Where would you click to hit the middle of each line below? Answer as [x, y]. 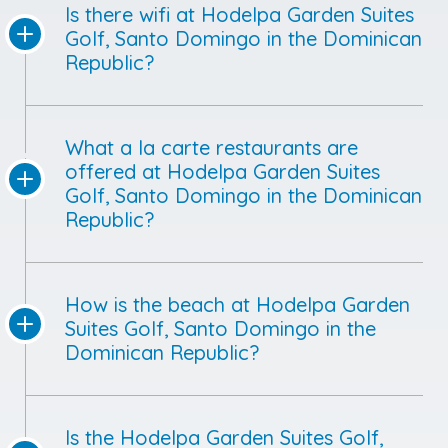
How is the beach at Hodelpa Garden [237, 304]
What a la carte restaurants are [211, 147]
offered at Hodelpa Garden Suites [222, 171]
